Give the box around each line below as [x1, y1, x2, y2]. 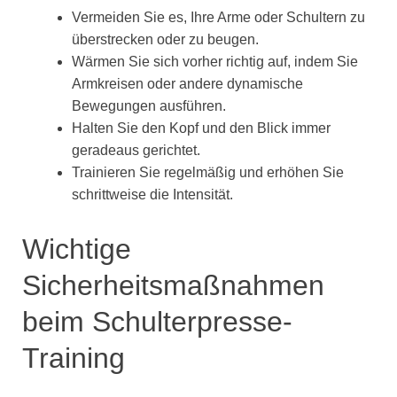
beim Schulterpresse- [22, 305, 292, 338]
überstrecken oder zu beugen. [72, 32, 259, 48]
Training [22, 341, 125, 374]
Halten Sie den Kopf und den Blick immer [72, 121, 331, 136]
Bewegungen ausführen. [72, 98, 226, 114]
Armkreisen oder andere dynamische [72, 76, 303, 92]
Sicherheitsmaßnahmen [22, 269, 324, 301]
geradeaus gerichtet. [72, 143, 200, 159]
